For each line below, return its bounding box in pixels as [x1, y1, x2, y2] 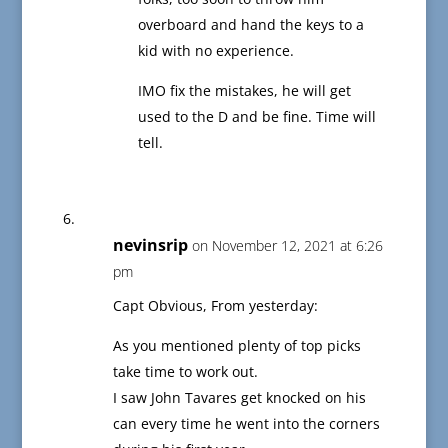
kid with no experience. [137, 41, 294, 61]
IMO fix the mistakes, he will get [137, 81, 351, 101]
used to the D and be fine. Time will [137, 107, 376, 127]
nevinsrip [112, 234, 188, 257]
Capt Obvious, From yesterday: [112, 296, 318, 316]
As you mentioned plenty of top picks [112, 336, 361, 356]
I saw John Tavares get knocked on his [112, 388, 366, 408]
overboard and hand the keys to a [137, 15, 364, 35]
